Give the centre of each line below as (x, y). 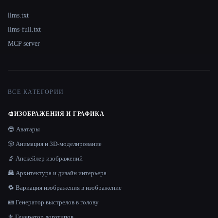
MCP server (24, 43)
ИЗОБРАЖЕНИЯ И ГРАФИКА (59, 114)
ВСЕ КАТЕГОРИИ (36, 92)
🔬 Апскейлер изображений (45, 158)
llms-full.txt (24, 29)
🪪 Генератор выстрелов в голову (53, 202)
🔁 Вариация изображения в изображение (65, 187)
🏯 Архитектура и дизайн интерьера (57, 173)
